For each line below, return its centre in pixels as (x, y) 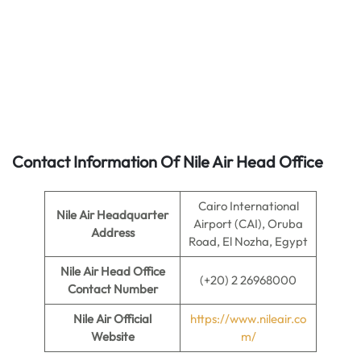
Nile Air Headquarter (112, 215)
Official (133, 319)
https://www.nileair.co (248, 319)
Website (112, 336)
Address (112, 232)
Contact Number (112, 289)
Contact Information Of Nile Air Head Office (168, 162)
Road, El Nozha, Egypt (248, 241)
